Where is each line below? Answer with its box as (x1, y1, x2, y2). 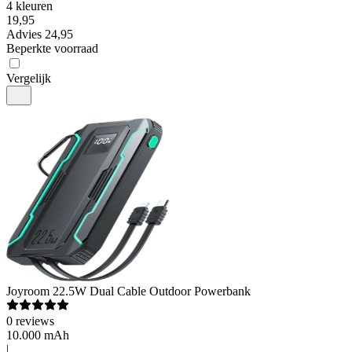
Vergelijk (6, 71, 51, 85)
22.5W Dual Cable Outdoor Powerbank (53, 284, 251, 298)
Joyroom (6, 284, 49, 298)
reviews (16, 314, 54, 328)
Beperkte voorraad (6, 42, 98, 55)
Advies (6, 27, 42, 41)
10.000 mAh (6, 328, 69, 342)
